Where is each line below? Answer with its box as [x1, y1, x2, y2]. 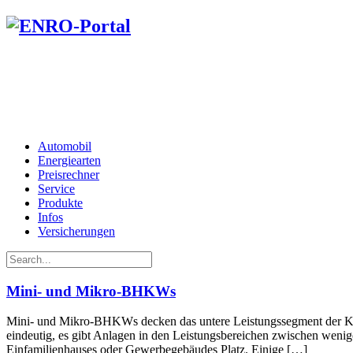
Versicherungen [38, 224, 115, 238]
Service [38, 181, 75, 195]
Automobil [38, 139, 91, 153]
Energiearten [38, 153, 101, 167]
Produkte [38, 195, 83, 210]
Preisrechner [38, 167, 99, 181]
